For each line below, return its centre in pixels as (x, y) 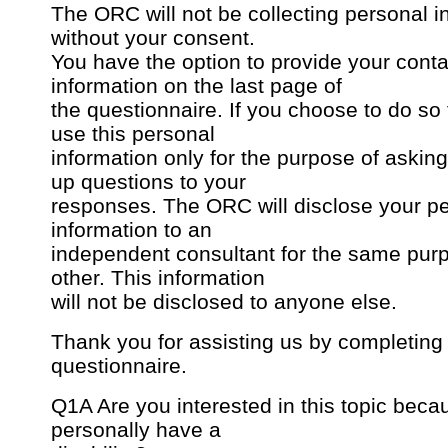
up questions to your (148, 182)
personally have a (136, 430)
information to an (131, 230)
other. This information (158, 278)
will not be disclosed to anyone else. (224, 302)
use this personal (133, 134)
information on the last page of (196, 86)
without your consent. (153, 38)
